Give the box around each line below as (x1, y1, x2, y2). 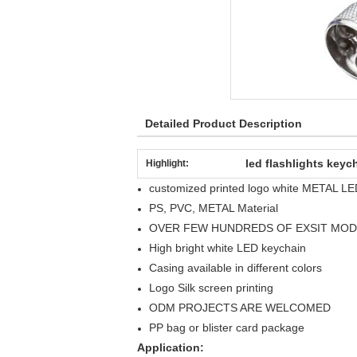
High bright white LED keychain (149, 241, 306, 254)
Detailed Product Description (145, 117, 302, 130)
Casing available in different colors (149, 261, 322, 274)
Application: (137, 341, 204, 354)
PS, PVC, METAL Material (149, 202, 278, 214)
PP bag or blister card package (149, 321, 304, 334)
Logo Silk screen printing (149, 281, 273, 294)
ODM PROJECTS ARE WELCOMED (149, 301, 331, 314)
